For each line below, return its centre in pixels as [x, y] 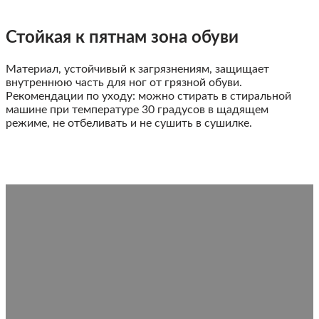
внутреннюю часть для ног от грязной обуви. [124, 83]
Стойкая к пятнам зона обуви [122, 38]
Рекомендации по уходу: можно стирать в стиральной [148, 96]
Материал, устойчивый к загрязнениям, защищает [137, 69]
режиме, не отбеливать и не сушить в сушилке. [129, 124]
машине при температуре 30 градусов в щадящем [137, 110]
